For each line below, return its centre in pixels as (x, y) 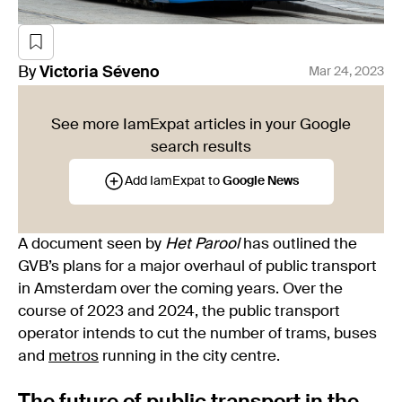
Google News (261, 182)
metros (74, 356)
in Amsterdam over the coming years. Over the (180, 289)
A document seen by (90, 244)
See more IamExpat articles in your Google (201, 125)
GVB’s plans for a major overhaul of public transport (197, 267)
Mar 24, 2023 (346, 72)
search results (201, 147)
